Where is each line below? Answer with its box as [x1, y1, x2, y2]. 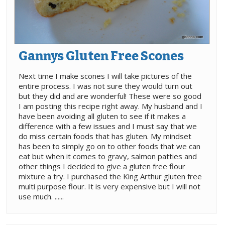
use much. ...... [19, 191, 64, 202]
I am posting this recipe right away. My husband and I [19, 101, 202, 111]
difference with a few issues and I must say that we [19, 121, 197, 132]
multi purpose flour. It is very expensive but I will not [19, 181, 200, 192]
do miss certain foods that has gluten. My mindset [19, 131, 191, 142]
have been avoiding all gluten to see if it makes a [19, 111, 186, 122]
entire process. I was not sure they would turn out [19, 81, 192, 91]
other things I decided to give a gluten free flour [19, 161, 185, 172]
